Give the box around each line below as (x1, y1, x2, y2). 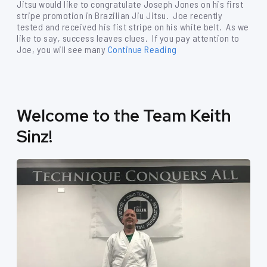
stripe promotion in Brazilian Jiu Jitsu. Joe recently (17, 10, 222, 21)
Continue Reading (107, 44, 177, 55)
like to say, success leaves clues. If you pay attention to (17, 32, 240, 44)
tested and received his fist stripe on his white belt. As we (17, 21, 249, 32)
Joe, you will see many (17, 44, 105, 55)
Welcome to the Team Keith (17, 104, 231, 127)
